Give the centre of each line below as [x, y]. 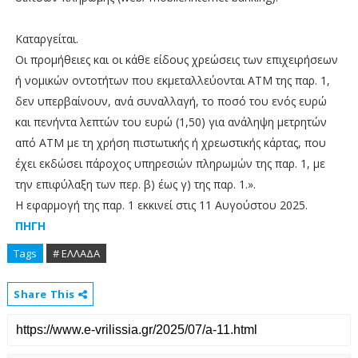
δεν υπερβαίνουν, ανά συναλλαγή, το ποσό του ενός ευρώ [171, 101]
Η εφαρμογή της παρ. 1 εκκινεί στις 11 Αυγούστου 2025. [161, 205]
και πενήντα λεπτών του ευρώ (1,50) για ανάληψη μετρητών [171, 121]
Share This [46, 294]
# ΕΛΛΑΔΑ [76, 253]
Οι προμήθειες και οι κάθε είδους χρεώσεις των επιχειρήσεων [176, 59]
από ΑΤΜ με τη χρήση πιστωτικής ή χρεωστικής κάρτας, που [170, 142]
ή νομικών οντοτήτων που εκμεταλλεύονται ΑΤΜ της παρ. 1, [172, 80]
